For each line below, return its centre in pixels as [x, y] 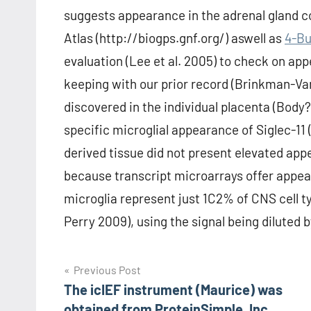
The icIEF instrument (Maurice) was [173, 290]
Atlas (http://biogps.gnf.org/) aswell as [174, 38]
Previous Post [107, 270]
